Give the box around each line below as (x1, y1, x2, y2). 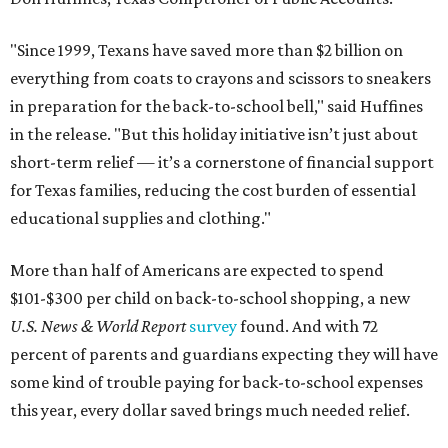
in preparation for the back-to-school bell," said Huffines (10, 96, 423, 116)
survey (189, 316, 237, 336)
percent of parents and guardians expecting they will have (10, 344, 438, 364)
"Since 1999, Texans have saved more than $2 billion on (10, 40, 403, 60)
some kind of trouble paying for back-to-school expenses (10, 372, 423, 392)
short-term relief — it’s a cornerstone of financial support (10, 152, 434, 172)
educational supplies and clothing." (10, 208, 271, 228)
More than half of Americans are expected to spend (10, 260, 384, 280)
